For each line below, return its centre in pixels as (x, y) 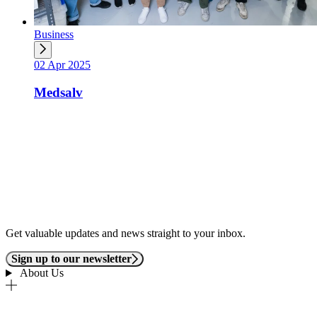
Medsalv (58, 92)
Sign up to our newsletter (71, 259)
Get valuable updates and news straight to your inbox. (126, 234)
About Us (40, 273)
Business (54, 34)
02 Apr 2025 (62, 64)
